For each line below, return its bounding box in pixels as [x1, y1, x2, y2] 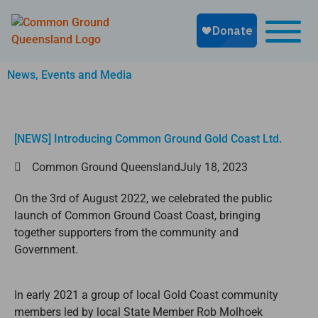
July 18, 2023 [180, 160, 248, 174]
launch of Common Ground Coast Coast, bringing [14, 209, 261, 222]
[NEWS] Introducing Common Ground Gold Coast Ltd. [14, 132, 282, 146]
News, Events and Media [7, 68, 132, 82]
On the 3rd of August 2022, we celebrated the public [14, 192, 272, 205]
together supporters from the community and [14, 226, 238, 239]
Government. [14, 243, 78, 256]
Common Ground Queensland [32, 160, 180, 174]
